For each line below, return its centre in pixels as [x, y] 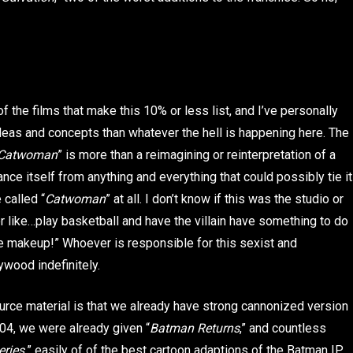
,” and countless [283, 329]
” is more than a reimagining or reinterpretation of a [197, 154]
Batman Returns [195, 329]
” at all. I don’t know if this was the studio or [225, 199]
